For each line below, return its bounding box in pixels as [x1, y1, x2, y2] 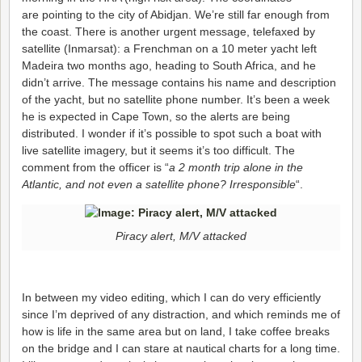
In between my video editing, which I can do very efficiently [22, 291, 321, 305]
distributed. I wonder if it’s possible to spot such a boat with [22, 127, 322, 141]
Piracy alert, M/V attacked [116, 229, 246, 242]
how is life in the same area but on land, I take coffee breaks [22, 325, 330, 339]
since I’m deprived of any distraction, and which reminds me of [22, 308, 340, 322]
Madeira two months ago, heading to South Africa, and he [22, 59, 316, 73]
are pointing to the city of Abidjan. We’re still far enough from [22, 8, 330, 22]
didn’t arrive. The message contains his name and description [22, 76, 336, 90]
